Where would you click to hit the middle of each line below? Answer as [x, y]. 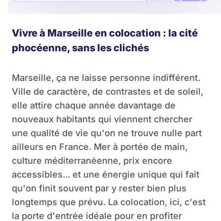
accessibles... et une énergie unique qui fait [106, 175]
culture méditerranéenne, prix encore [92, 161]
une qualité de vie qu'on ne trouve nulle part [107, 133]
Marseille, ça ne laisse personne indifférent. [106, 78]
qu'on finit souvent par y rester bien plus [99, 188]
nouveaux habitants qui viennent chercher [102, 119]
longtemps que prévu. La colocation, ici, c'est [109, 202]
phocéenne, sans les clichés [80, 48]
